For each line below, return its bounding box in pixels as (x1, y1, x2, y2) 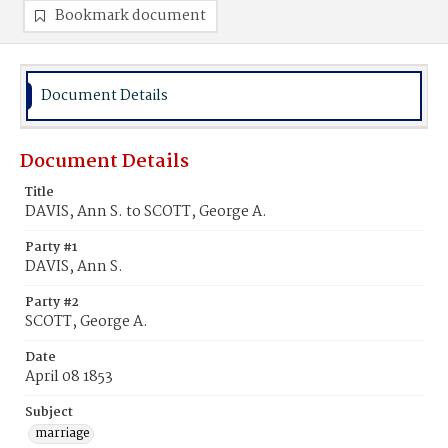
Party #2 (25, 292, 79, 313)
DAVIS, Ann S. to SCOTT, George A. (25, 200, 267, 224)
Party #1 (25, 237, 77, 258)
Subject (25, 402, 73, 423)
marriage (35, 423, 90, 444)
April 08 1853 (25, 365, 113, 389)
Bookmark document (55, 4, 206, 28)
